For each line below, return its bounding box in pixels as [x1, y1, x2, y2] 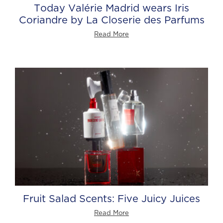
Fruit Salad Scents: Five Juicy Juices [23, 194, 200, 204]
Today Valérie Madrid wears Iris [34, 3, 189, 13]
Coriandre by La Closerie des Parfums [18, 15, 205, 25]
